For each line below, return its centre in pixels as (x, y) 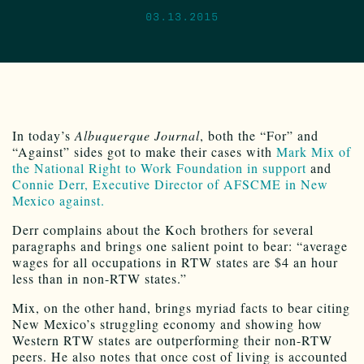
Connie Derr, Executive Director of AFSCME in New (170, 184)
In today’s (43, 135)
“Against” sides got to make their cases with (144, 151)
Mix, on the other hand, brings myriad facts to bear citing (181, 307)
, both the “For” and (259, 135)
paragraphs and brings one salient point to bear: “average (180, 245)
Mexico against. (58, 200)
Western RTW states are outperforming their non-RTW (172, 340)
